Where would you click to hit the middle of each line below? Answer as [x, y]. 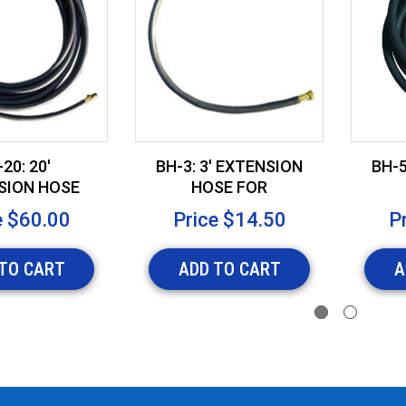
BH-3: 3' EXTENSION [230, 167]
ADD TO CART [229, 270]
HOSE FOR [230, 188]
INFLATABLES [229, 208]
